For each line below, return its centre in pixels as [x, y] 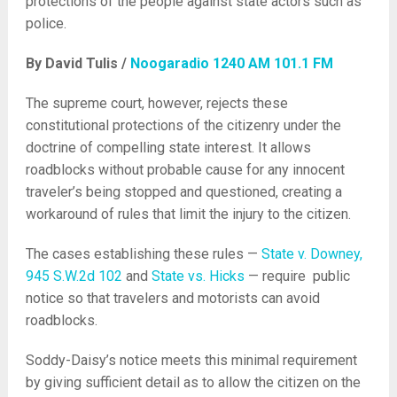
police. [46, 23]
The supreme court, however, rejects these [156, 103]
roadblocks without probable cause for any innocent [185, 170]
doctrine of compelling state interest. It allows [168, 148]
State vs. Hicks [198, 276]
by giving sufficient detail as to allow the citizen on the [193, 382]
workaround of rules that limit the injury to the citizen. [188, 214]
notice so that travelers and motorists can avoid [172, 298]
